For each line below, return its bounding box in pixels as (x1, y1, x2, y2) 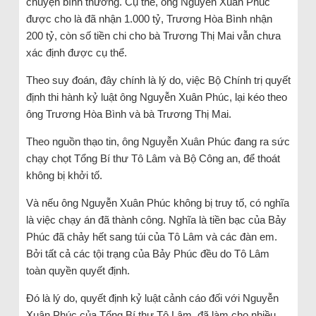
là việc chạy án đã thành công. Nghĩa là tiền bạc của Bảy (25, 213, 286, 226)
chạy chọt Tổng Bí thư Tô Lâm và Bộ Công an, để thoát (25, 152, 280, 164)
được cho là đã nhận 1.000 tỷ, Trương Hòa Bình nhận (25, 12, 272, 25)
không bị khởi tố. (25, 169, 102, 181)
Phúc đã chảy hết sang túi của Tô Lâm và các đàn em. (25, 230, 277, 243)
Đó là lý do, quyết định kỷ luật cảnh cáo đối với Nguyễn (25, 291, 279, 304)
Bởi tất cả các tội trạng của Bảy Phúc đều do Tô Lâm (25, 247, 269, 260)
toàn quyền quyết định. (25, 264, 130, 276)
